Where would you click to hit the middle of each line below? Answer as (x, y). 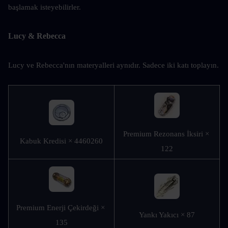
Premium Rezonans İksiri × (166, 134)
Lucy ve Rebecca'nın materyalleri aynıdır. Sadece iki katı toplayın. (113, 65)
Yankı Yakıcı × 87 (167, 215)
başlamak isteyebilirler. (45, 7)
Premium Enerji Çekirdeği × (60, 207)
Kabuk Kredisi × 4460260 (61, 141)
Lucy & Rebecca (37, 36)
